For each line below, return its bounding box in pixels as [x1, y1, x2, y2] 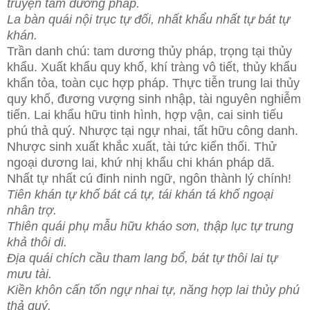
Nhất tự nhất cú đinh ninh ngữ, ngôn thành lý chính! [7, 171, 291, 185]
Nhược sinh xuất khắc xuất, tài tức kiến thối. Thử [7, 139, 277, 154]
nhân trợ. [7, 203, 57, 217]
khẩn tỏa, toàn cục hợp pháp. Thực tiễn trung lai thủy [7, 75, 300, 90]
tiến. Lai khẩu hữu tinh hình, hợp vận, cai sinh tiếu [7, 107, 283, 122]
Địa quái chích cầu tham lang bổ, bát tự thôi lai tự [7, 250, 277, 265]
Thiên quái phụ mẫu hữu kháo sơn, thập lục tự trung [7, 219, 293, 233]
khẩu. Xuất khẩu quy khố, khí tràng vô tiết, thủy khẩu [7, 60, 297, 74]
